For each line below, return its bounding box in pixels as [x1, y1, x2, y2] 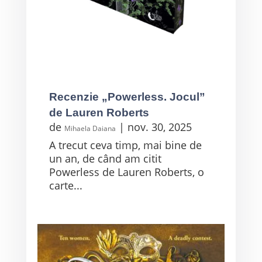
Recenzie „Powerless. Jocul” [49, 90, 205, 103]
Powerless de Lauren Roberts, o [49, 164, 204, 179]
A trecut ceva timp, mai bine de [49, 137, 202, 152]
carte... [49, 178, 82, 192]
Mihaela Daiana [64, 123, 116, 133]
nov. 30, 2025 [127, 119, 192, 134]
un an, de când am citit [49, 151, 161, 166]
